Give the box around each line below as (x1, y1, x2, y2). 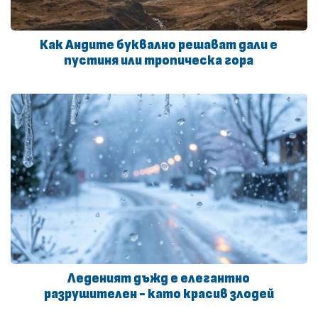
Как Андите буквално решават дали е (40, 38, 278, 53)
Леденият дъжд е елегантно (67, 271, 251, 285)
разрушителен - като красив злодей (43, 287, 274, 301)
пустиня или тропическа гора (64, 54, 254, 68)
